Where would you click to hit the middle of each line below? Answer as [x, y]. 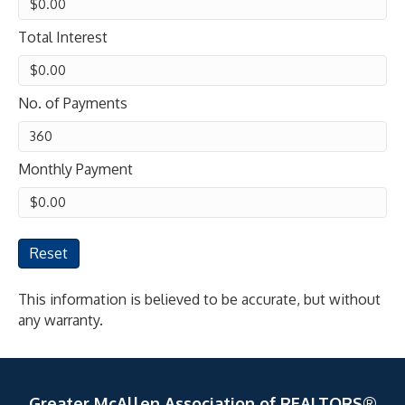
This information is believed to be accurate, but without [199, 300]
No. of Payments [73, 104]
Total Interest [63, 38]
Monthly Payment [75, 170]
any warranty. [61, 320]
